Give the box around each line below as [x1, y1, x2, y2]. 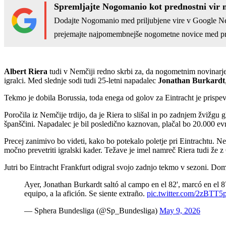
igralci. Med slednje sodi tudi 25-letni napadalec [4, 76, 158, 85]
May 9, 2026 [159, 206, 200, 215]
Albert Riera [4, 67, 47, 76]
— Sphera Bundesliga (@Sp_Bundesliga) [24, 206, 159, 215]
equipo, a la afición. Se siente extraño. [24, 189, 147, 198]
